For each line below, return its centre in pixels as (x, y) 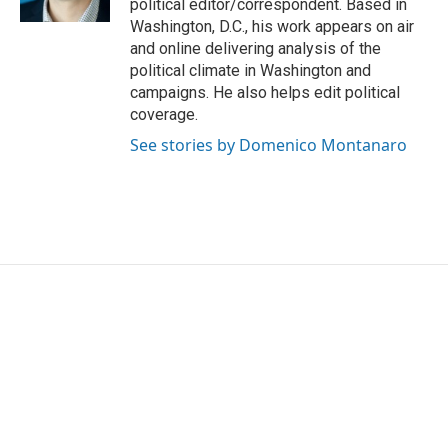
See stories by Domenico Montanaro (268, 145)
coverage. (164, 114)
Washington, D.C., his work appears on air (272, 26)
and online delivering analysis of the (255, 48)
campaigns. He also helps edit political (265, 92)
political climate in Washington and (250, 70)
